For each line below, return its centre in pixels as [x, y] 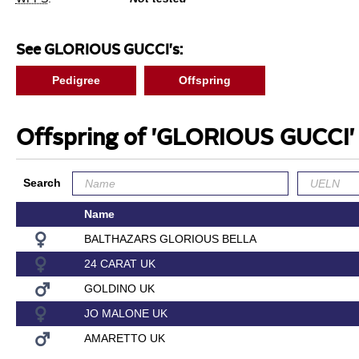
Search [42, 182]
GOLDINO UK [119, 288]
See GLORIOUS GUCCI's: [99, 50]
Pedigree [77, 80]
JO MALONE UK [125, 313]
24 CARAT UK [119, 263]
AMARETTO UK [124, 338]
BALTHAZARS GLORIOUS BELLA [170, 238]
